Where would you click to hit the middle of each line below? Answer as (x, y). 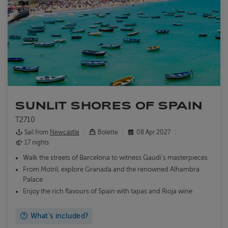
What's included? (59, 216)
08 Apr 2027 (153, 132)
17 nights (36, 142)
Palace (33, 179)
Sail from (36, 132)
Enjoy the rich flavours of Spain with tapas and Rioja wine (108, 191)
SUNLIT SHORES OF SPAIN (109, 105)
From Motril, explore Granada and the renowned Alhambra (111, 169)
